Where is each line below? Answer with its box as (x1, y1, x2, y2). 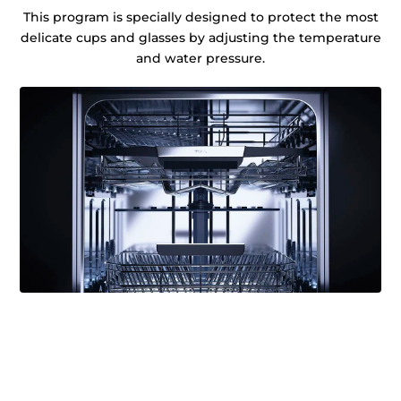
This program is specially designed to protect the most (22, 9, 379, 26)
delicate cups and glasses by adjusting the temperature (20, 30, 381, 47)
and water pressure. (136, 50, 265, 67)
